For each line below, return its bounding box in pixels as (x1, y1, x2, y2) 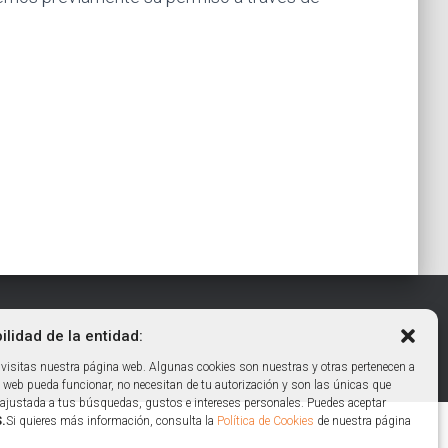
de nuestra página (314, 414, 411, 428)
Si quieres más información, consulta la (6, 414, 217, 428)
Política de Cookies (217, 414, 314, 428)
